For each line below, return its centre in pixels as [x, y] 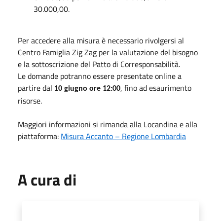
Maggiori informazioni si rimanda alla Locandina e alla [108, 124]
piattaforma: [39, 136]
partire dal [36, 88]
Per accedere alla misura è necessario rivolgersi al [101, 40]
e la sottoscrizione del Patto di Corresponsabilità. [99, 64]
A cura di [47, 179]
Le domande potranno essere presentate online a [100, 76]
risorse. [30, 100]
